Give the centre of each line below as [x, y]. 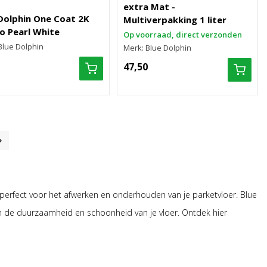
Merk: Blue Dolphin [158, 48]
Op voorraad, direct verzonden [183, 35]
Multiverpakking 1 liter [175, 20]
